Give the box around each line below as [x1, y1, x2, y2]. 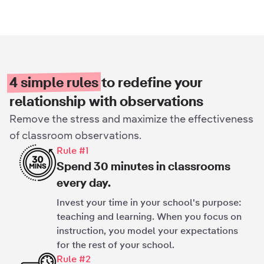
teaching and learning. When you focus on [57, 211, 242, 222]
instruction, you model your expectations [57, 225, 238, 236]
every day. [57, 176, 111, 190]
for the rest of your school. [57, 239, 174, 250]
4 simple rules [9, 74, 98, 91]
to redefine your [98, 74, 203, 91]
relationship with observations [9, 93, 203, 110]
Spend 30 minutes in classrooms [57, 159, 230, 173]
